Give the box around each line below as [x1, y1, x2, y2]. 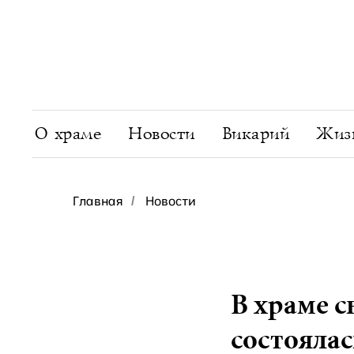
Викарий [220, 124, 289, 144]
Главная [73, 193, 123, 209]
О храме [33, 124, 101, 144]
